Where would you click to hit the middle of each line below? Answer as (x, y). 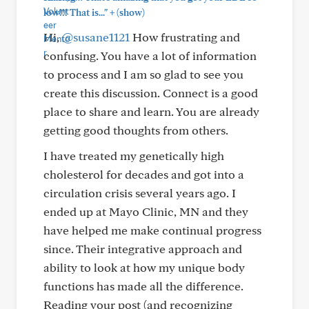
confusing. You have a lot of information (150, 56)
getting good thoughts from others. (136, 130)
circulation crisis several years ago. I (140, 193)
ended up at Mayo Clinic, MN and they (146, 211)
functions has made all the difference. (143, 286)
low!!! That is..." (76, 12)
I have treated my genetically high (134, 156)
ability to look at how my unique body (144, 267)
